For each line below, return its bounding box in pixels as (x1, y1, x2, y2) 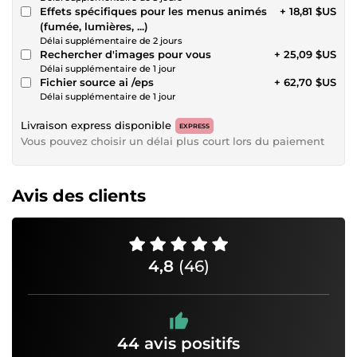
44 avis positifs (117, 333, 240, 353)
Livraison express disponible (21, 118, 171, 131)
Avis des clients (12, 185, 146, 206)
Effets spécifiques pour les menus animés (40, 4, 267, 18)
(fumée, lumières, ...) (137, 19, 148, 33)
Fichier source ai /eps (40, 75, 154, 88)
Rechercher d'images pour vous (40, 47, 211, 61)
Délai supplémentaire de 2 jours (40, 34, 182, 46)
